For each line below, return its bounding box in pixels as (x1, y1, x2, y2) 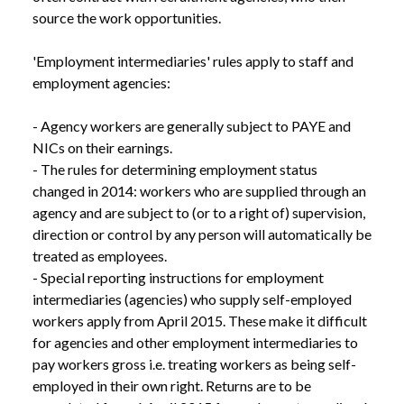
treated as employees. (32, 247, 167, 265)
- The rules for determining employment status (32, 161, 317, 179)
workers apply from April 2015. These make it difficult (32, 312, 367, 330)
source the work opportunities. (32, 9, 221, 27)
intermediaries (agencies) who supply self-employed (32, 290, 352, 308)
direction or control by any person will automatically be (32, 225, 372, 243)
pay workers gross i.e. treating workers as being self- (32, 355, 356, 373)
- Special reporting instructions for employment (32, 269, 324, 287)
